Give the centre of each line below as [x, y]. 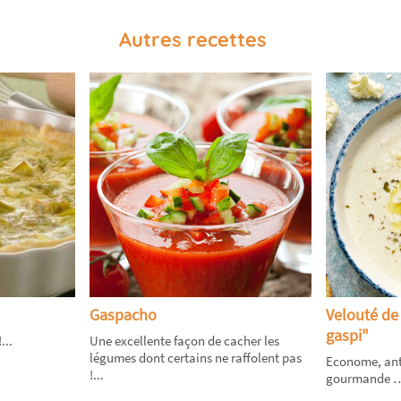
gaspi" [347, 336]
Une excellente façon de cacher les [185, 341]
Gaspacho [124, 315]
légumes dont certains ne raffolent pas [196, 358]
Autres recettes [192, 40]
